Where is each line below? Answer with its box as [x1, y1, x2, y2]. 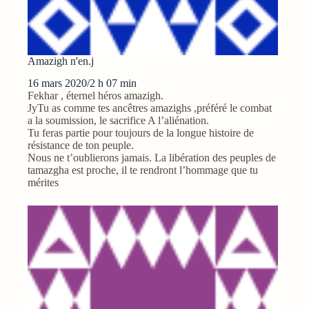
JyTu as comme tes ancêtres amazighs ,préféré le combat [28, 102, 272, 114]
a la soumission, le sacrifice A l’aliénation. [28, 114, 209, 127]
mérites [28, 177, 59, 189]
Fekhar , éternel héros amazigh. [28, 90, 163, 102]
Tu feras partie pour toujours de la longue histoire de [28, 127, 254, 139]
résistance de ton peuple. [28, 139, 134, 152]
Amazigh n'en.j [28, 54, 94, 67]
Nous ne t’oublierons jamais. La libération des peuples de [28, 152, 276, 164]
